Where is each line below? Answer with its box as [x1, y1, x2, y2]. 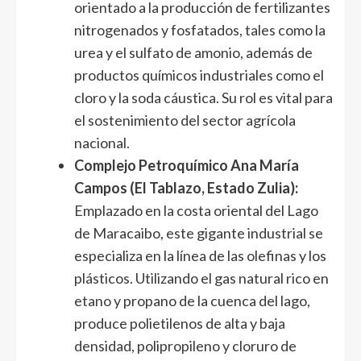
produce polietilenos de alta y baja [74, 314, 285, 333]
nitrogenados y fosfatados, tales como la [74, 21, 326, 39]
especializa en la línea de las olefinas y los [74, 247, 326, 265]
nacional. [74, 134, 130, 152]
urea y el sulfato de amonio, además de [74, 44, 313, 62]
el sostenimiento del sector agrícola [74, 111, 296, 130]
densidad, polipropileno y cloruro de [74, 337, 297, 355]
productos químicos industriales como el [74, 66, 324, 85]
